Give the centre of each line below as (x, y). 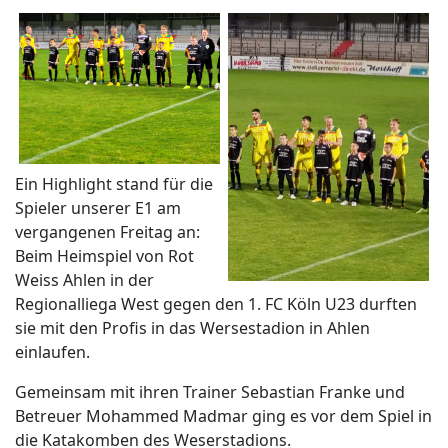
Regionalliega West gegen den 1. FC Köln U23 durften (216, 304)
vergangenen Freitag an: (107, 232)
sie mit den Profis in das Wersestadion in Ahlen (192, 328)
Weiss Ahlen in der (84, 280)
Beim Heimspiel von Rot (104, 256)
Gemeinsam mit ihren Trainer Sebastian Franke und (210, 392)
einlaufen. (52, 352)
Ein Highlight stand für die (114, 184)
